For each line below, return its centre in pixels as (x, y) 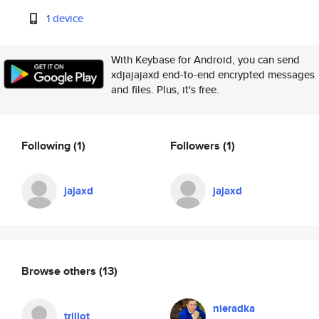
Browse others (60, 271)
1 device (65, 18)
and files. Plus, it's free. (165, 89)
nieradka (234, 308)
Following (47, 145)
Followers (197, 145)
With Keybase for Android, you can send (205, 59)
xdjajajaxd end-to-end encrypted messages (213, 74)
